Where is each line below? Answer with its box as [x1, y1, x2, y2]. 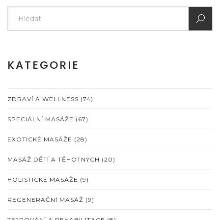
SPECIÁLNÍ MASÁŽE [7, 115, 76, 123]
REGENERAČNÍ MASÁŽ [7, 195, 85, 203]
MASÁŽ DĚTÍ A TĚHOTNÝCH [7, 155, 102, 163]
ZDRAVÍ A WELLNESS [7, 95, 81, 103]
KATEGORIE [7, 57, 80, 73]
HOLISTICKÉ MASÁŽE [7, 175, 80, 183]
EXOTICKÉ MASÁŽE [7, 135, 74, 143]
